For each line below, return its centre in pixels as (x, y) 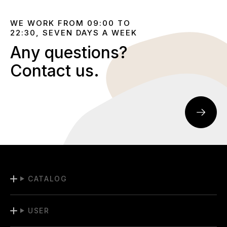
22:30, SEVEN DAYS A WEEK (74, 33)
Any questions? (69, 53)
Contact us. (55, 71)
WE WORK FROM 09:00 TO (70, 23)
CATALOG (47, 178)
